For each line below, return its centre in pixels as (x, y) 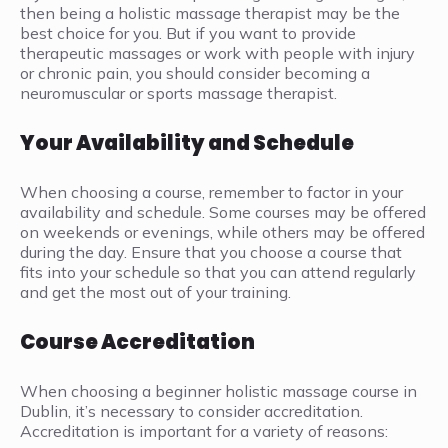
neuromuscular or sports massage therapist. (178, 93)
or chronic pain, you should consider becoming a (195, 73)
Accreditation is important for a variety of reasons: (204, 431)
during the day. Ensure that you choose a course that (211, 252)
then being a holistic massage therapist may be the (210, 13)
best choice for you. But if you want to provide (188, 33)
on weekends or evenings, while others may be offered (222, 232)
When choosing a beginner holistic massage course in (218, 391)
